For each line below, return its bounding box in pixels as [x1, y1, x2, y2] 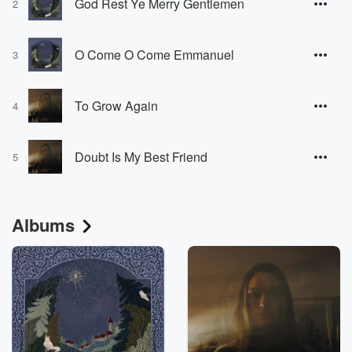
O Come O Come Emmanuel [75, 45, 234, 64]
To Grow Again [75, 96, 158, 115]
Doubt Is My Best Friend [75, 147, 207, 166]
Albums [12, 212, 75, 237]
